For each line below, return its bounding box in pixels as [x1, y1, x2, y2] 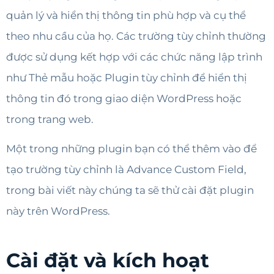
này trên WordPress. [6, 205, 110, 217]
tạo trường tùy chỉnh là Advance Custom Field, [6, 163, 246, 176]
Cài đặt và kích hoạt [6, 248, 209, 273]
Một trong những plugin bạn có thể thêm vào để [6, 143, 257, 155]
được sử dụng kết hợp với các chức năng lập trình [6, 50, 262, 63]
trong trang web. [6, 113, 94, 125]
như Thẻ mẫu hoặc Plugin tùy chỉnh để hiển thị [6, 71, 247, 84]
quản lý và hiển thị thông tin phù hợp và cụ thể [6, 9, 246, 21]
